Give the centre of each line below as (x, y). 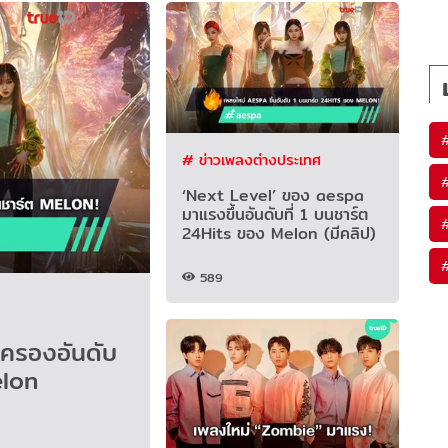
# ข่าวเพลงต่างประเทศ (252, 159)
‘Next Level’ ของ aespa (273, 195)
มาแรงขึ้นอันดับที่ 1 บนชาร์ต (275, 214)
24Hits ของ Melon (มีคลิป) (279, 233)
